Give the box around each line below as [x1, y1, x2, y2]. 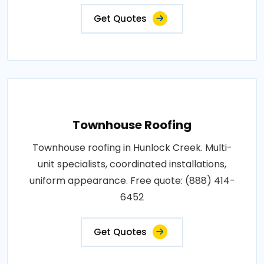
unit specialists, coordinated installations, [38, 157, 226, 171]
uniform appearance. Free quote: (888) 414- [29, 173, 235, 187]
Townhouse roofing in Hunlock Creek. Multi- [32, 140, 232, 154]
